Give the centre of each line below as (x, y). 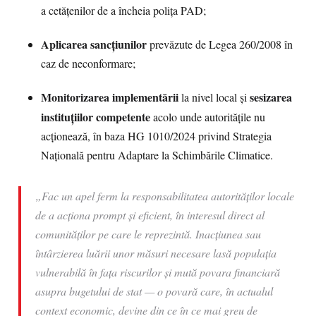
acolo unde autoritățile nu (208, 117)
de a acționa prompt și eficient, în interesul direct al (150, 215)
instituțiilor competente (96, 117)
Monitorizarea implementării (110, 97)
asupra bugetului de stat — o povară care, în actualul (154, 291)
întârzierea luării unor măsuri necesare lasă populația (156, 253)
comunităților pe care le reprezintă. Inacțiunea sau (148, 234)
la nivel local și (214, 97)
